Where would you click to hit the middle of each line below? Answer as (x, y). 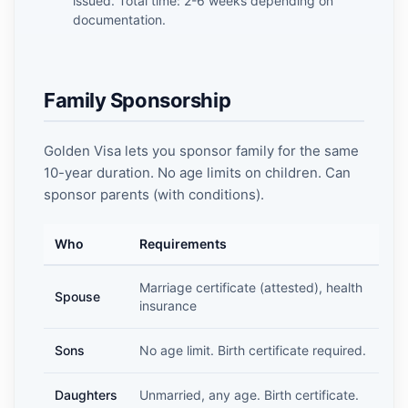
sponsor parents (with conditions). (154, 194)
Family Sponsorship (138, 100)
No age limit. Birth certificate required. (253, 350)
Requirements (183, 244)
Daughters (86, 395)
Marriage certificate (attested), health (251, 287)
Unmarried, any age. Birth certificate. (249, 395)
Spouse (77, 296)
